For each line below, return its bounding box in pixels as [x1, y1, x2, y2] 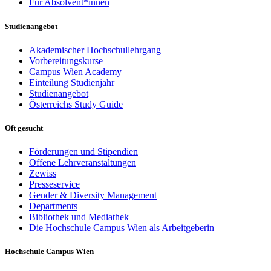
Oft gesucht [5, 123, 43, 132]
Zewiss [29, 168, 56, 179]
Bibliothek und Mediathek [29, 212, 129, 223]
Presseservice [29, 179, 80, 190]
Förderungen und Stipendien [29, 146, 138, 157]
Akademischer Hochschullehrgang [29, 44, 161, 55]
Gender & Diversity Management [29, 190, 157, 201]
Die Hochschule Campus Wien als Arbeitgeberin [29, 223, 214, 233]
